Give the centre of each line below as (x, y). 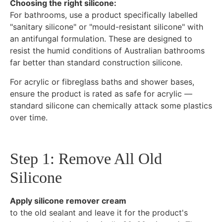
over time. (29, 117)
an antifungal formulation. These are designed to (101, 39)
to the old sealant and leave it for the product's (99, 213)
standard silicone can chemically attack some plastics (111, 105)
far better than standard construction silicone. (96, 63)
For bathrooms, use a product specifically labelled (104, 15)
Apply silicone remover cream (68, 201)
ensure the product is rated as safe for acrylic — (101, 93)
